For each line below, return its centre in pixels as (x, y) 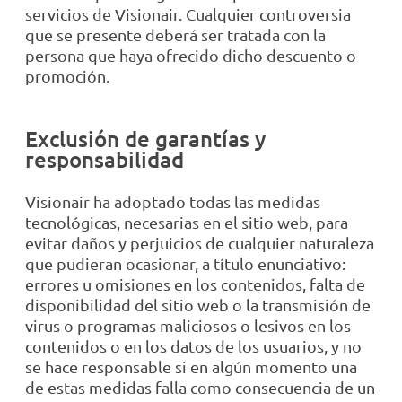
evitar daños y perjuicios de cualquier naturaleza (200, 243)
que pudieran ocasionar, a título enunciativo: (185, 264)
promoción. (67, 76)
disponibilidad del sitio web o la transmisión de (198, 305)
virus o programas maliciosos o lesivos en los (188, 326)
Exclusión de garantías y (145, 139)
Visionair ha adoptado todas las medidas (173, 202)
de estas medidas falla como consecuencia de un (200, 388)
